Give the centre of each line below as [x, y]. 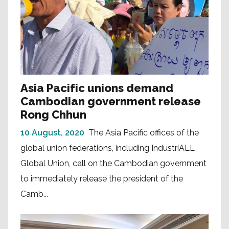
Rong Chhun [53, 114]
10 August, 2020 [52, 132]
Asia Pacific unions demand [97, 88]
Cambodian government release [111, 101]
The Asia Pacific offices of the [144, 132]
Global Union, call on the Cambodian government [113, 163]
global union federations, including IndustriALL [108, 148]
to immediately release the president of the [102, 178]
